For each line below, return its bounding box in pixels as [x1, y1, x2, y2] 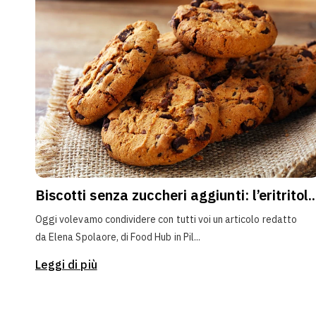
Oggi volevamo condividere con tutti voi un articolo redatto [35, 213, 297, 226]
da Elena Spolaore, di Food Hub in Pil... [35, 231, 201, 244]
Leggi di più [35, 257, 97, 272]
